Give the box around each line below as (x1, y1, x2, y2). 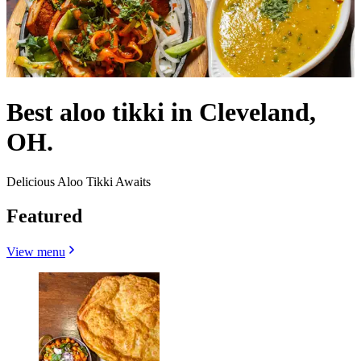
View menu (6, 244, 65, 259)
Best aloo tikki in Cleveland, (6, 98, 316, 127)
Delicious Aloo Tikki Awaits (6, 174, 151, 189)
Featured (6, 205, 82, 226)
